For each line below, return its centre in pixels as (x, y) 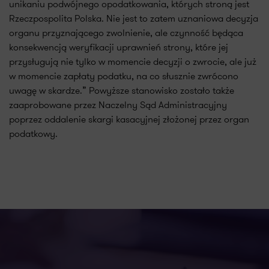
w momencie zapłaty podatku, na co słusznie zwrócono (124, 76)
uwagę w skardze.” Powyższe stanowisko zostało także (122, 90)
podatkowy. (33, 134)
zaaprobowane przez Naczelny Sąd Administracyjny (118, 105)
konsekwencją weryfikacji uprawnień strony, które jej (119, 47)
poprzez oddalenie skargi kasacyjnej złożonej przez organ (129, 119)
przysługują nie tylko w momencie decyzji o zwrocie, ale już (133, 62)
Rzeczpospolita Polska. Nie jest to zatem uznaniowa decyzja (134, 18)
